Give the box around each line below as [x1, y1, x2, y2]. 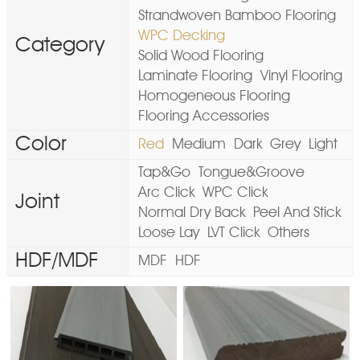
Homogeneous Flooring [137, 88, 290, 104]
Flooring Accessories [137, 108, 269, 124]
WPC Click [202, 185, 268, 200]
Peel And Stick [252, 205, 341, 220]
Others [267, 225, 309, 240]
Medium [171, 137, 226, 152]
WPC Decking [137, 28, 225, 43]
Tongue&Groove [198, 165, 305, 180]
